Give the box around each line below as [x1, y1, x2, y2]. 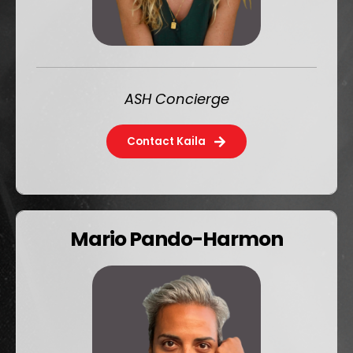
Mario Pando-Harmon [70, 225, 283, 254]
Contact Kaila [127, 134, 206, 150]
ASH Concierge [124, 89, 229, 110]
